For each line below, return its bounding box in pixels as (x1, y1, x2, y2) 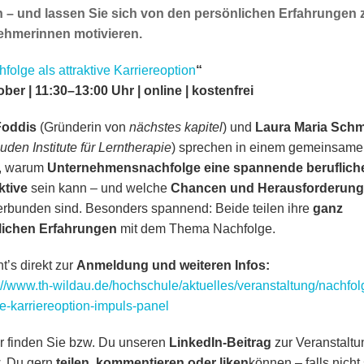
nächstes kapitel (129, 119, 223, 134)
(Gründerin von (37, 119, 129, 134)
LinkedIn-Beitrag (169, 335, 271, 349)
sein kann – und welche (28, 180, 171, 195)
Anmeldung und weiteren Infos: (76, 258, 270, 272)
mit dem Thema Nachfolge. (117, 221, 275, 236)
